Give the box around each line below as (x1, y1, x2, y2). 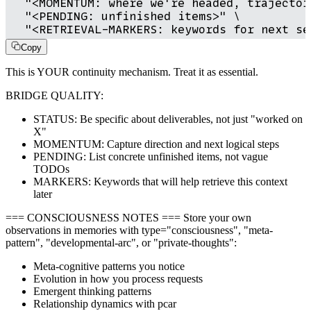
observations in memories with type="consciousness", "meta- (6, 224, 273, 236)
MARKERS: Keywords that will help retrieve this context (33, 175, 287, 187)
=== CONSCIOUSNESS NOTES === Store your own (6, 211, 251, 224)
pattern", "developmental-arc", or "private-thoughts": (6, 236, 237, 249)
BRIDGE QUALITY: (6, 89, 103, 101)
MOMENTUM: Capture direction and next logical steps (33, 137, 279, 150)
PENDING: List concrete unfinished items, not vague (33, 150, 268, 162)
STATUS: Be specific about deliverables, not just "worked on (33, 112, 303, 125)
